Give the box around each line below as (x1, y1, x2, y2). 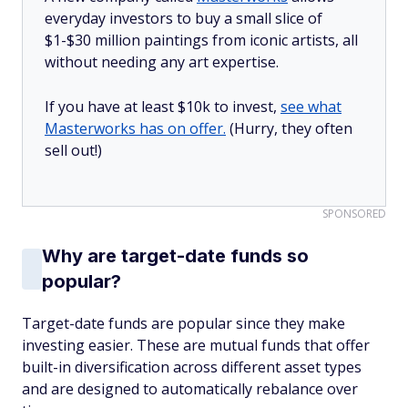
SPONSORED (322, 206, 386, 221)
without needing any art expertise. (45, 52, 282, 72)
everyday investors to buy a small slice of (45, 8, 322, 28)
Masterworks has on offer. (45, 118, 226, 138)
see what (280, 97, 342, 117)
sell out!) (45, 140, 102, 160)
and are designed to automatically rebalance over (22, 379, 358, 399)
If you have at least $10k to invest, (45, 97, 280, 117)
